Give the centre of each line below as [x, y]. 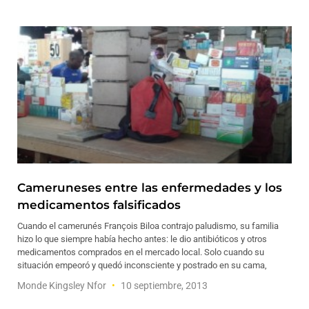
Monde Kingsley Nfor [63, 286]
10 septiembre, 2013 [163, 286]
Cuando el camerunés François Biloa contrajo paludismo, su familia [148, 226]
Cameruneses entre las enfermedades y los [150, 188]
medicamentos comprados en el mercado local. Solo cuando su [141, 252]
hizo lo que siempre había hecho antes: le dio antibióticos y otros [142, 239]
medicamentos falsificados [99, 205]
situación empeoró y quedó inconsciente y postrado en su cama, [142, 265]
